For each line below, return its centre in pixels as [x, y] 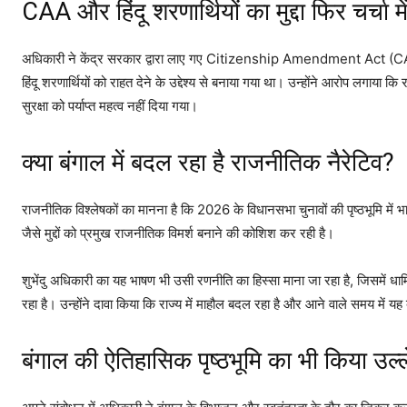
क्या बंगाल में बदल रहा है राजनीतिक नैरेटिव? [208, 162]
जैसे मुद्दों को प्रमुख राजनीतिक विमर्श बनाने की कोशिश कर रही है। [178, 233]
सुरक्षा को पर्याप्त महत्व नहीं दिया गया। [110, 105]
